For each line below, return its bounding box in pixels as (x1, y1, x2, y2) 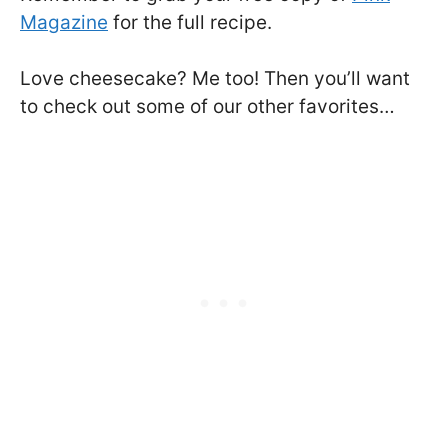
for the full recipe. (108, 10, 272, 34)
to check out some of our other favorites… (20, 95, 395, 119)
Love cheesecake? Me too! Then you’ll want (20, 67, 410, 91)
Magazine (20, 10, 108, 34)
